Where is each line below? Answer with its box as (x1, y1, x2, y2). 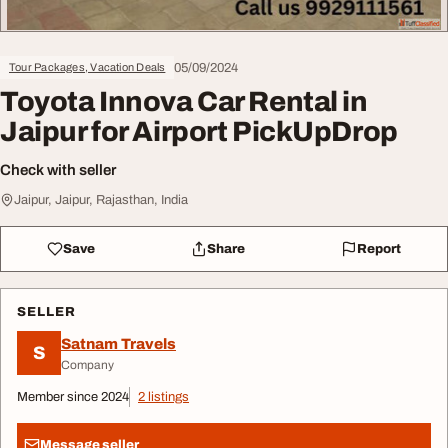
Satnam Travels (61, 335, 176, 352)
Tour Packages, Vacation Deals (9, 61, 166, 74)
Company (61, 357, 114, 372)
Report (356, 241, 401, 256)
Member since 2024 (17, 390, 129, 405)
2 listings (138, 390, 189, 405)
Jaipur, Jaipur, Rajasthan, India (14, 193, 188, 208)
